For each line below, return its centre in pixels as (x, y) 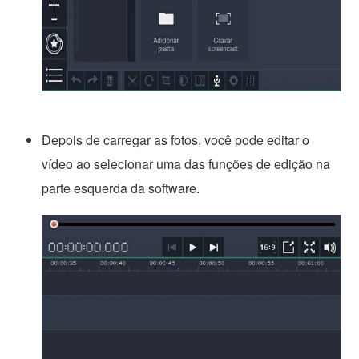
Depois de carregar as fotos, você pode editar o (176, 139)
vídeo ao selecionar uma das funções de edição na (186, 163)
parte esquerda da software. (121, 188)
